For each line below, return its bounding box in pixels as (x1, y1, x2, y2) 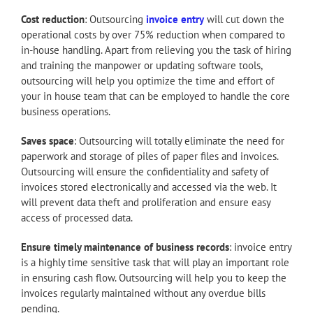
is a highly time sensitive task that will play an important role (21, 255, 289, 269)
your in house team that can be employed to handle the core (21, 89, 290, 103)
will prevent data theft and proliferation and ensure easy (21, 195, 270, 209)
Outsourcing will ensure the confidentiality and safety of (21, 164, 269, 178)
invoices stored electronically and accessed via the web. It (21, 180, 277, 194)
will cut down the (204, 12, 284, 26)
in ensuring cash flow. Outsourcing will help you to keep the (21, 270, 286, 284)
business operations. (21, 104, 110, 118)
